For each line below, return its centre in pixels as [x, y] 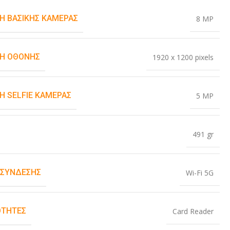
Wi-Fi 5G [199, 173]
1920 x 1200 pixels [183, 57]
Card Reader [193, 212]
